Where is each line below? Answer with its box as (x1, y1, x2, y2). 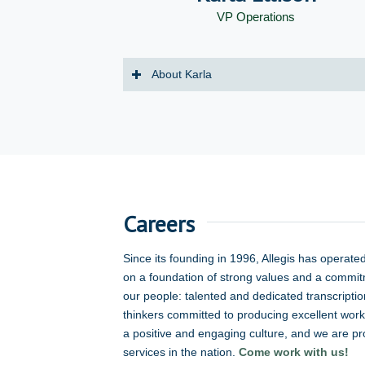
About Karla (151, 68, 212, 81)
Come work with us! (238, 345, 352, 359)
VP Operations (217, 10, 296, 24)
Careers (122, 208, 195, 239)
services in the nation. (122, 345, 239, 359)
